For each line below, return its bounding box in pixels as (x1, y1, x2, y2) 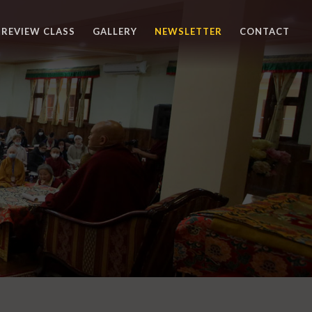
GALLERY (93, 26, 137, 37)
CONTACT (240, 26, 290, 37)
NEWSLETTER (155, 26, 222, 37)
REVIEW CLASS (1, 26, 75, 37)
